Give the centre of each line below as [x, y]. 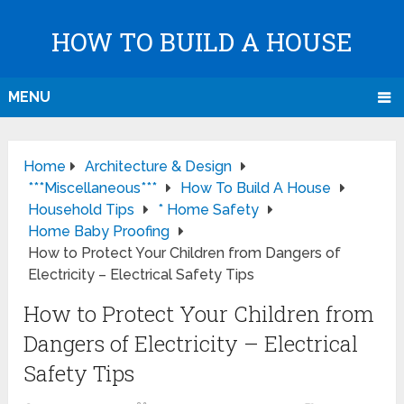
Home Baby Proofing [99, 232]
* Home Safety [209, 210]
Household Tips [82, 210]
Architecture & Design [159, 167]
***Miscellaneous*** [93, 188]
